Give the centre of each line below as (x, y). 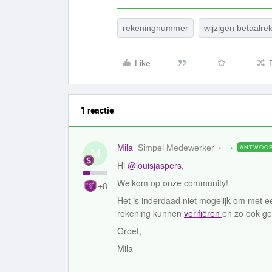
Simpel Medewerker (176, 148)
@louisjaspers (155, 165)
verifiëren (203, 213)
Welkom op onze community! (173, 183)
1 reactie (97, 110)
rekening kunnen (151, 213)
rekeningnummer (155, 28)
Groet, (129, 231)
